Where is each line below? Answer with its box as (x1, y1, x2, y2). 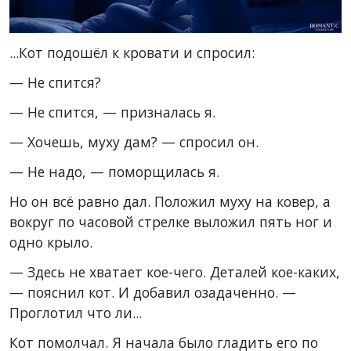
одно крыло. (9, 232, 92, 251)
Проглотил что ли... (9, 302, 142, 322)
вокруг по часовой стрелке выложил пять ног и (9, 212, 332, 231)
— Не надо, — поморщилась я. (9, 161, 219, 181)
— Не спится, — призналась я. (9, 102, 215, 121)
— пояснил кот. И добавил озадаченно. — (9, 282, 296, 302)
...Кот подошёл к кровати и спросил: (9, 42, 255, 62)
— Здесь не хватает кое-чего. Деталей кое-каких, (9, 262, 340, 281)
